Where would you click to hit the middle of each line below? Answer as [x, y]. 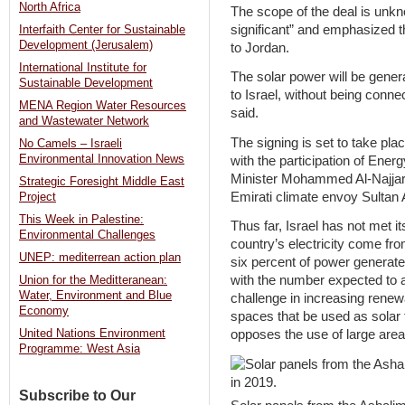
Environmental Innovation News [102, 160]
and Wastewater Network [84, 122]
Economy [44, 311]
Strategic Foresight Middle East [102, 182]
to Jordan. [260, 47]
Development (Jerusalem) [86, 46]
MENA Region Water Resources [103, 106]
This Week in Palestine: [81, 220]
